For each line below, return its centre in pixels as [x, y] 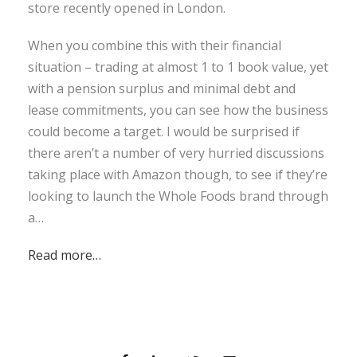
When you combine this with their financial [155, 45]
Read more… [65, 255]
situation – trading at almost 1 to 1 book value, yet [178, 67]
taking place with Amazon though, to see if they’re [178, 174]
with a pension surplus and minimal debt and [162, 88]
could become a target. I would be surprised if [164, 131]
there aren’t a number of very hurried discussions [176, 153]
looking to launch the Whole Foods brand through [178, 196]
